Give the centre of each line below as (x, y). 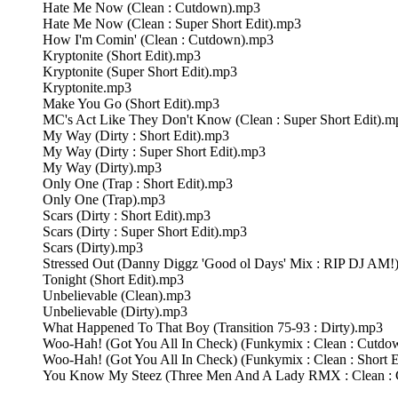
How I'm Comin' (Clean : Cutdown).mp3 (158, 39)
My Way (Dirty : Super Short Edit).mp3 (154, 151)
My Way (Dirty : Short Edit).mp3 (136, 135)
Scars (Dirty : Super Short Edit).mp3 (145, 231)
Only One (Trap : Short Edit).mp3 (138, 183)
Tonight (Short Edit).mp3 (113, 279)
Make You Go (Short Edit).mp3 (131, 103)
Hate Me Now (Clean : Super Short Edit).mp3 (172, 23)
